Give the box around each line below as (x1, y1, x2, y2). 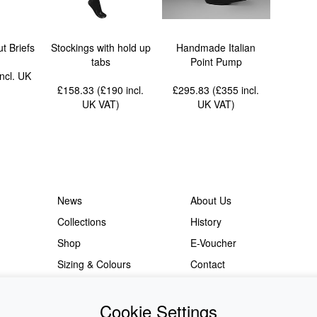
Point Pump (190, 54, 242, 69)
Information (57, 278, 108, 292)
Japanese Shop (190, 278, 260, 292)
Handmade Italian (176, 40, 256, 55)
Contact (190, 257, 225, 271)
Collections (57, 214, 106, 229)
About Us (190, 193, 231, 207)
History (190, 214, 221, 229)
